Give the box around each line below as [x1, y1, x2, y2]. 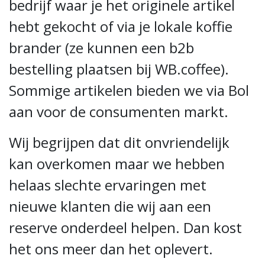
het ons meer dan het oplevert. [9, 239, 213, 258]
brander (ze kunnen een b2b [9, 38, 194, 57]
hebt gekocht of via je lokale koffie [9, 17, 232, 36]
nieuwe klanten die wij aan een [9, 196, 211, 216]
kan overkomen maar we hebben [9, 154, 225, 173]
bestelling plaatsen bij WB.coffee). [9, 59, 229, 79]
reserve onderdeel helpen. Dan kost [9, 218, 242, 237]
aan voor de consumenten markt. [9, 102, 228, 121]
